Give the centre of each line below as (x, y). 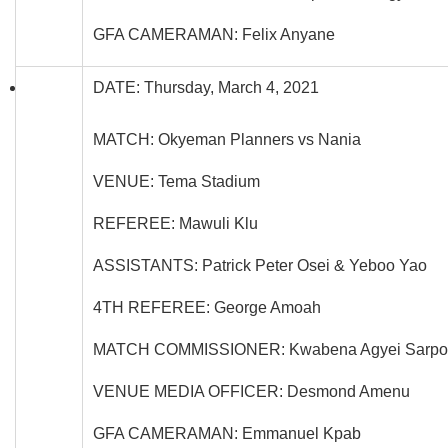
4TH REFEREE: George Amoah (207, 307)
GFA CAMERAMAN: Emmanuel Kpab (227, 433)
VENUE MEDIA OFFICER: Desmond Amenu (251, 391)
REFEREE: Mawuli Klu (175, 223)
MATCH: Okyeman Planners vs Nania (227, 139)
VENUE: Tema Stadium (176, 181)
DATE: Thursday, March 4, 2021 (206, 87)
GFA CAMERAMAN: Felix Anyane (214, 34)
